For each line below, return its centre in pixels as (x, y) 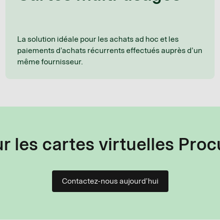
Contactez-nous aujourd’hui (110, 181)
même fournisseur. (50, 61)
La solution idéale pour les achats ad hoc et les (98, 39)
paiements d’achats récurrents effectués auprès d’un (110, 50)
